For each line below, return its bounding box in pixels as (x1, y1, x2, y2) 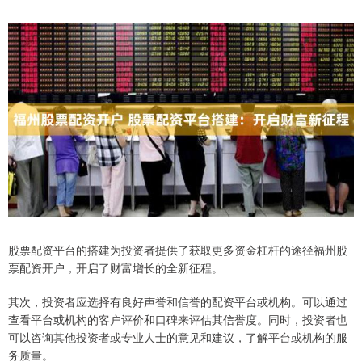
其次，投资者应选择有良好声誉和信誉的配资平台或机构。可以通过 (8, 293, 347, 309)
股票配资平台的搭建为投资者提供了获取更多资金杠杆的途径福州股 (8, 241, 347, 258)
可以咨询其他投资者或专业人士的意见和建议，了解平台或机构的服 (8, 328, 347, 345)
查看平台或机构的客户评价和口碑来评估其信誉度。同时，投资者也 (8, 310, 347, 327)
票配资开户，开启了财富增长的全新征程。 (8, 259, 223, 276)
